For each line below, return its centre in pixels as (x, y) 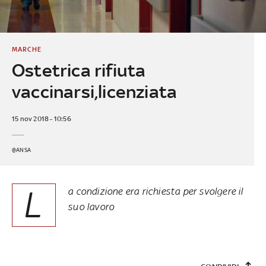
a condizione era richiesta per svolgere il (156, 191)
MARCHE (26, 49)
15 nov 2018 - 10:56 (41, 118)
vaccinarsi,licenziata (94, 91)
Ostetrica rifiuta (79, 70)
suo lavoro (91, 206)
